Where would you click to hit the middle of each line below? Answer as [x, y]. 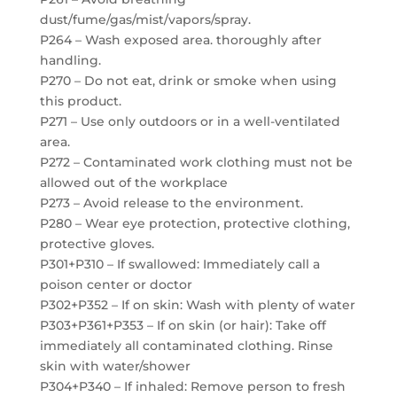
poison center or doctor [116, 284]
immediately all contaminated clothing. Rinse [186, 346]
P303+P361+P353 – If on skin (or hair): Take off [183, 325]
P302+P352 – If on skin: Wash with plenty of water [197, 305]
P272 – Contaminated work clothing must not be [196, 162]
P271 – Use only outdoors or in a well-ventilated [190, 121]
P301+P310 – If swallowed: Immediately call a [179, 264]
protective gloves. [97, 244]
